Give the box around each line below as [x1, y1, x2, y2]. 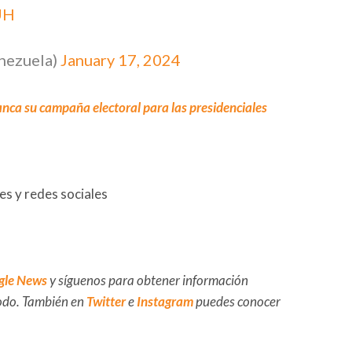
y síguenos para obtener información [47, 271, 248, 288]
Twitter [86, 292, 126, 310]
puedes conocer [193, 292, 280, 310]
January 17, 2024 [60, 49, 181, 69]
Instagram [137, 292, 193, 310]
